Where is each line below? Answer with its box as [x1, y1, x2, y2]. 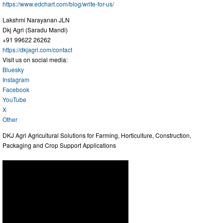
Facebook [2, 85, 29, 94]
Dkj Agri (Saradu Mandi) [2, 25, 68, 34]
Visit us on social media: [2, 55, 68, 64]
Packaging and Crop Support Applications [2, 141, 116, 150]
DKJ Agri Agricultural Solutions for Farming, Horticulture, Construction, [2, 131, 191, 140]
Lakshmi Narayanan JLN [2, 15, 70, 24]
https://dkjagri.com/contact [2, 45, 72, 54]
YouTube [2, 95, 26, 104]
